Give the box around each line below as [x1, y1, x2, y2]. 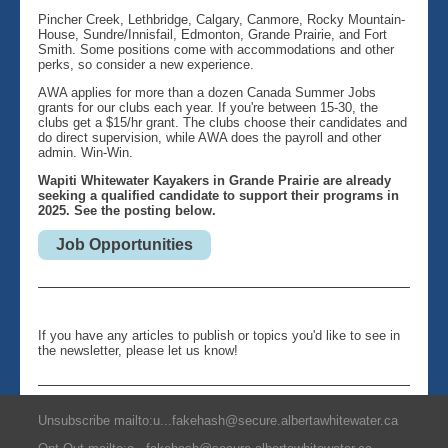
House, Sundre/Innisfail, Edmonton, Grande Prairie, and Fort [38, 27, 387, 42]
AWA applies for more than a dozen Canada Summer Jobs [38, 85, 376, 100]
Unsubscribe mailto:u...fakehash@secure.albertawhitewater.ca [38, 413, 398, 428]
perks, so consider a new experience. [38, 57, 258, 72]
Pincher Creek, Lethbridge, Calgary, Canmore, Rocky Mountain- [38, 12, 405, 27]
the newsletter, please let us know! [38, 343, 238, 358]
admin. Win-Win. [38, 145, 137, 160]
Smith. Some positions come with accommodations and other [38, 42, 394, 57]
